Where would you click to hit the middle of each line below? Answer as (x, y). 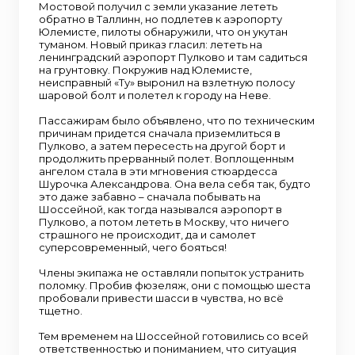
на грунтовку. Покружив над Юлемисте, (145, 70)
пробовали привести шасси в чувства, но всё (161, 298)
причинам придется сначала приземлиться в (160, 133)
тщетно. (61, 311)
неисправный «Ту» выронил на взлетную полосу (167, 82)
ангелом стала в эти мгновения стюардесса (158, 171)
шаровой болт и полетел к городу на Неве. (155, 95)
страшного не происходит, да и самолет (147, 235)
